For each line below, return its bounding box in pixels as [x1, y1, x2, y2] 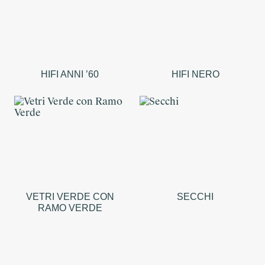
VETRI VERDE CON [25, 191, 114, 202]
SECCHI [177, 191, 214, 202]
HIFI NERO [171, 69, 219, 80]
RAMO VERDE [37, 202, 102, 213]
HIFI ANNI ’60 [41, 69, 99, 80]
